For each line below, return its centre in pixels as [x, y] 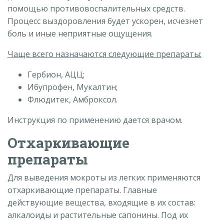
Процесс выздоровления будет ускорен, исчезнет [105, 21]
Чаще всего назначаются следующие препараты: [104, 54]
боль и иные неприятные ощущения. [80, 33]
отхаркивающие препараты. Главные [82, 190]
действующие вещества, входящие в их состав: [101, 202]
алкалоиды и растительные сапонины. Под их [98, 215]
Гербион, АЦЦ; [56, 74]
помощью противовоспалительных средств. [96, 8]
